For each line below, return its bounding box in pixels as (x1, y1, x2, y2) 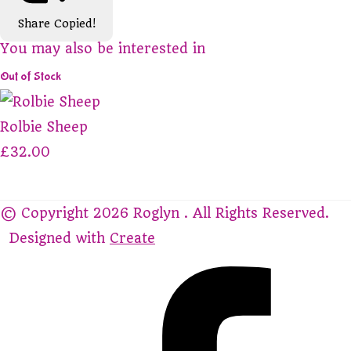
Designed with (9, 230, 110, 246)
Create (110, 230, 155, 246)
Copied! (53, 16, 96, 30)
